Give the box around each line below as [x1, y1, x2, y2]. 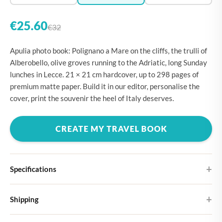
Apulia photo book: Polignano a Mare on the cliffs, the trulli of [10, 46, 207, 55]
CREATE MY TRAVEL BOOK [55, 124, 167, 133]
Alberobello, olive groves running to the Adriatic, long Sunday [10, 58, 207, 67]
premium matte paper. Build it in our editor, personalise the [10, 82, 200, 91]
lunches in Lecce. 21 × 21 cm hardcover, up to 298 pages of [10, 70, 199, 79]
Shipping [10, 194, 39, 204]
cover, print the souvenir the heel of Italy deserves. [10, 94, 174, 103]
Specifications [10, 164, 56, 173]
